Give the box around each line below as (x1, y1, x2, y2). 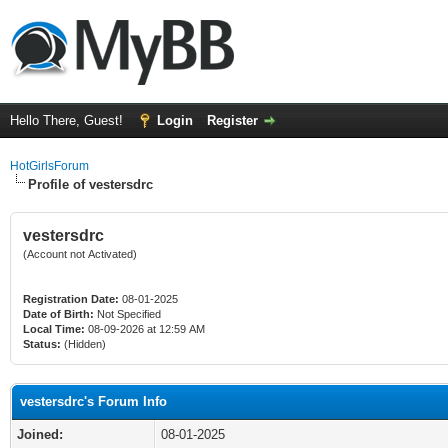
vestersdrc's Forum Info (20, 394, 167, 409)
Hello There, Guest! (10, 113, 127, 128)
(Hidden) (61, 338, 106, 350)
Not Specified (94, 308, 164, 320)
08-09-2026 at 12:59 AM (85, 323, 205, 335)
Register (207, 113, 258, 128)
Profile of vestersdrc (28, 177, 153, 192)
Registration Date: (23, 293, 119, 305)
